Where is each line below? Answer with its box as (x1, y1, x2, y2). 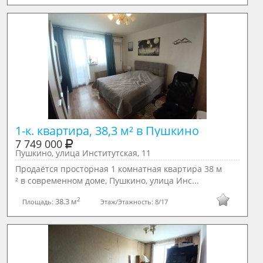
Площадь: (22, 197, 55, 206)
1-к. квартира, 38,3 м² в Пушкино (15, 123, 199, 139)
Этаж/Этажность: (100, 197, 155, 206)
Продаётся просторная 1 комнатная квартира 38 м (15, 163, 222, 174)
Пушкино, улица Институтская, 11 (15, 147, 151, 159)
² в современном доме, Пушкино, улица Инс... (15, 175, 199, 186)
